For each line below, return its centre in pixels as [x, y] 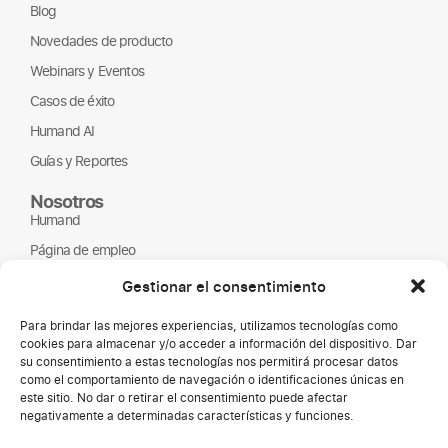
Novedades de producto [101, 40]
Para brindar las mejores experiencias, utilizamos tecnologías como [209, 325]
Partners [54, 279]
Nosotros [67, 200]
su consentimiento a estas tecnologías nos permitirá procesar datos [209, 361]
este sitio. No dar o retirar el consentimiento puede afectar [184, 397]
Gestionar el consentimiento [224, 286]
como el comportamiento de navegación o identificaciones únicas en [212, 379]
